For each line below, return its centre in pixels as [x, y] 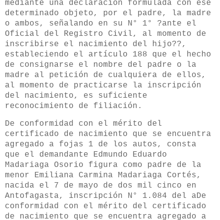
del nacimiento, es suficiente [76, 96]
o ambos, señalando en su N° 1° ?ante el [101, 23]
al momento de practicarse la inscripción [103, 85]
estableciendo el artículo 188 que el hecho [108, 54]
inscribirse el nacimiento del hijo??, [96, 44]
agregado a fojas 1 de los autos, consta [101, 145]
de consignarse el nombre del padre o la [101, 65]
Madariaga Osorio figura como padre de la [103, 165]
